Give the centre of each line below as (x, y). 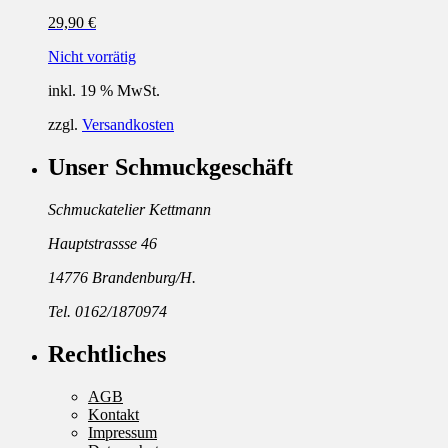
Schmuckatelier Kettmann (129, 209)
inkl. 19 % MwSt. (104, 90)
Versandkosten (128, 124)
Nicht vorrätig (92, 56)
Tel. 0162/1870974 (107, 311)
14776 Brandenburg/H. (122, 277)
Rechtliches (107, 353)
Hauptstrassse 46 (102, 243)
